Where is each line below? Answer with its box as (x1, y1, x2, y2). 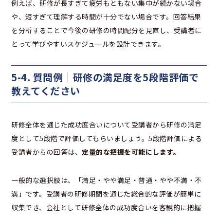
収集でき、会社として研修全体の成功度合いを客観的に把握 (11, 202, 201, 212)
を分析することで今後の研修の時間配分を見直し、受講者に (11, 25, 202, 35)
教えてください (11, 83, 80, 98)
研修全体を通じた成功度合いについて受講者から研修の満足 (11, 119, 202, 129)
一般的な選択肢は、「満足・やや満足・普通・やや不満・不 (11, 175, 202, 185)
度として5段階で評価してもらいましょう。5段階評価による (11, 133, 202, 143)
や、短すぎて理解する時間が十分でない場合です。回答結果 (11, 11, 201, 21)
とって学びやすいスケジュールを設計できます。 (11, 38, 165, 49)
